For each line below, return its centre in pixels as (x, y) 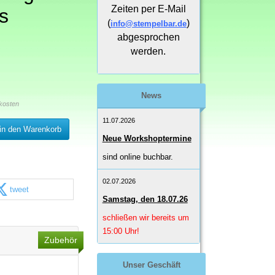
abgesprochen (148, 37)
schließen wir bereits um (145, 218)
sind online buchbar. (137, 157)
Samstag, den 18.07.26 (145, 199)
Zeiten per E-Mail (148, 9)
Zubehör (60, 240)
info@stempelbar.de (148, 24)
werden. (149, 52)
